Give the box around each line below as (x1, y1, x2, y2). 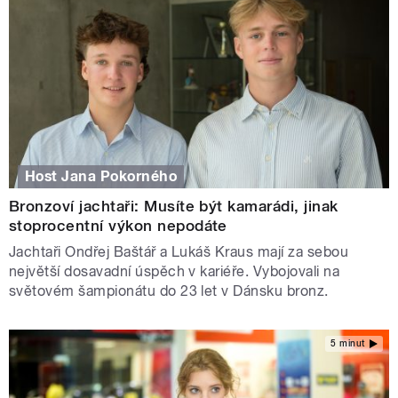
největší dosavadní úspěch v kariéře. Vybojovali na (9, 262, 340, 280)
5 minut (330, 338, 365, 349)
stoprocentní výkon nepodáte (9, 216, 227, 235)
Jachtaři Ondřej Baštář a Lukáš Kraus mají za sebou (9, 243, 349, 260)
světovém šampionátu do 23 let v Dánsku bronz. (9, 282, 329, 299)
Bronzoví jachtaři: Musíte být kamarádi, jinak (9, 196, 338, 215)
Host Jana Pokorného (25, 167, 178, 185)
